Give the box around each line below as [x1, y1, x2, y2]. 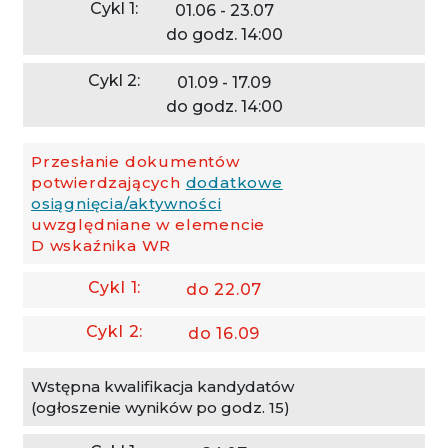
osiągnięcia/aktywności [31, 193, 222, 213]
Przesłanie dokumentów [31, 151, 240, 171]
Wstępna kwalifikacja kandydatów [31, 376, 294, 396]
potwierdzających [31, 172, 186, 192]
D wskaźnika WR [31, 235, 172, 255]
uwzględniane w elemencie [31, 214, 266, 234]
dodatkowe [185, 172, 283, 192]
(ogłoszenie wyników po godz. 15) [31, 397, 290, 417]
